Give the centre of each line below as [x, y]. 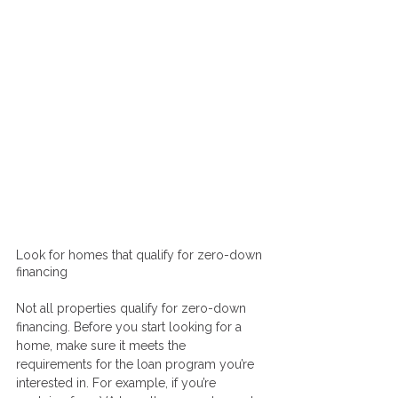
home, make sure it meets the [103, 346]
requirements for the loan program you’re [137, 365]
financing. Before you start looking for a [131, 327]
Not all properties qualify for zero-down [133, 309]
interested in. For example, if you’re [118, 383]
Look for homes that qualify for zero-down [141, 255]
